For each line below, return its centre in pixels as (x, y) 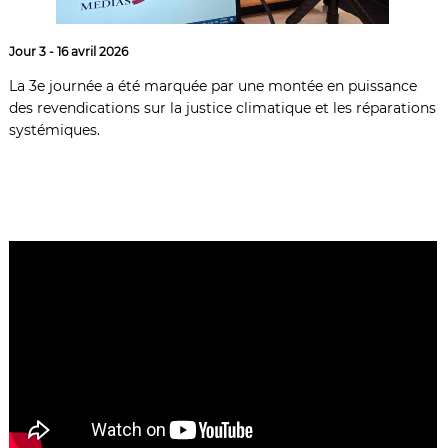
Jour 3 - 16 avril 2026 (69, 52)
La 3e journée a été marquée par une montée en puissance (213, 86)
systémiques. (55, 130)
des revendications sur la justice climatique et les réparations (223, 108)
